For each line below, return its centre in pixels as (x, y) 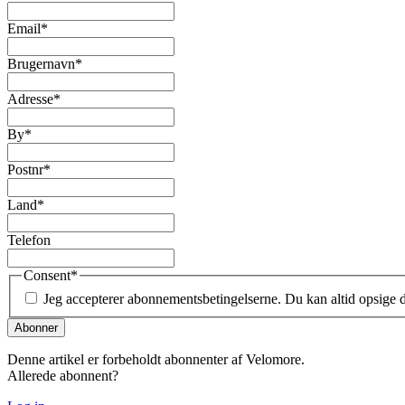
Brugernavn (41, 63)
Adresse (30, 99)
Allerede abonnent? (63, 375)
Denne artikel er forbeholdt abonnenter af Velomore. (156, 359)
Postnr (25, 169)
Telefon (29, 240)
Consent (47, 275)
